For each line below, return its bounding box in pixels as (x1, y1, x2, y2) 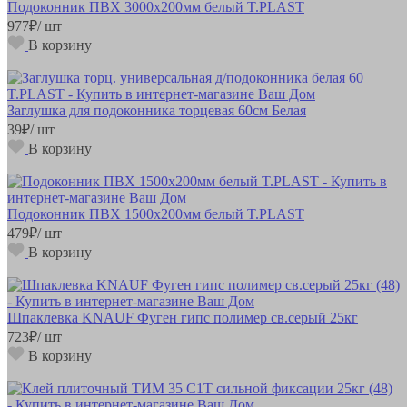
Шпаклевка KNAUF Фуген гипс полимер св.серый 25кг (7, 309, 358, 325)
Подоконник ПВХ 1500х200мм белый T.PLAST (7, 205, 304, 222)
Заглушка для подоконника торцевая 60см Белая (7, 102, 306, 118)
